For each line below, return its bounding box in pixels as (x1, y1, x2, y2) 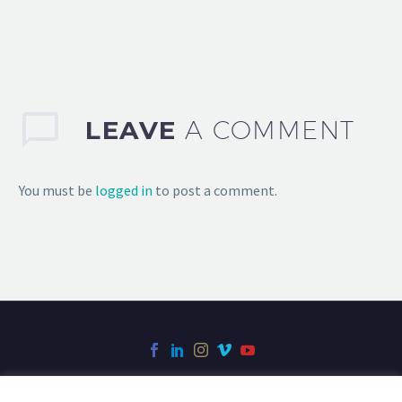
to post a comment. (153, 180, 277, 199)
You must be (19, 180, 95, 199)
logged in (95, 180, 153, 199)
